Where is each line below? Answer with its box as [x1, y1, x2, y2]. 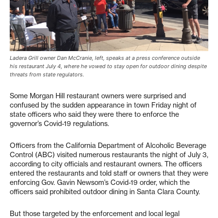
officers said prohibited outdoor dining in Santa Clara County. [10, 187, 200, 197]
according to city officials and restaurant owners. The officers [10, 160, 202, 169]
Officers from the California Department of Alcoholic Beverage [10, 141, 206, 150]
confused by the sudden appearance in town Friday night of [10, 101, 197, 110]
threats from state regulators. [10, 71, 84, 78]
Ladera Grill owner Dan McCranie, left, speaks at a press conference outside [10, 54, 200, 62]
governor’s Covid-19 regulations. [10, 119, 109, 128]
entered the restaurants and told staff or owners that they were [10, 169, 208, 178]
